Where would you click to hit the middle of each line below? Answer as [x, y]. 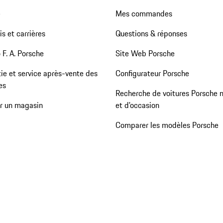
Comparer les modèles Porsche [167, 125]
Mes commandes [144, 14]
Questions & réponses [151, 34]
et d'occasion [137, 105]
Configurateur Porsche [152, 73]
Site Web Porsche [145, 54]
